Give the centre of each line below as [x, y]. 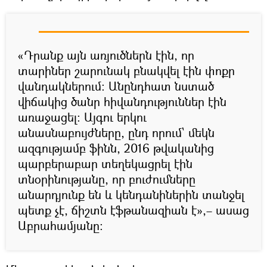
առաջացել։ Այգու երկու [82, 117]
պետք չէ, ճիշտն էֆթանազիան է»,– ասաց [133, 210]
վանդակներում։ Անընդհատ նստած [116, 86]
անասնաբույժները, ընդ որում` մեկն [116, 132]
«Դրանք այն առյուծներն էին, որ [106, 55]
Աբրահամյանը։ [60, 225]
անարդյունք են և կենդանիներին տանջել [131, 194]
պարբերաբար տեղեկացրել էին [105, 163]
